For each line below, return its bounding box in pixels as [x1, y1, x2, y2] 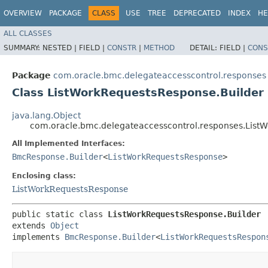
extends [12, 220, 50, 230]
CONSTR [107, 43, 136, 52]
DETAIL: [190, 43, 220, 52]
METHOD [144, 43, 175, 52]
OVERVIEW [4, 9, 42, 17]
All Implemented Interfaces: [12, 139, 125, 148]
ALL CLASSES [4, 29, 52, 38]
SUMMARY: [4, 43, 42, 52]
